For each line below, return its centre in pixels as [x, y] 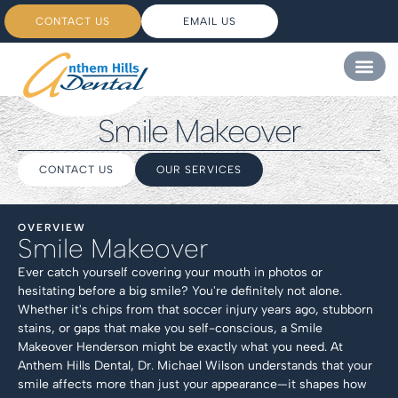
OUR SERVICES [199, 169]
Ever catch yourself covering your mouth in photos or [170, 272]
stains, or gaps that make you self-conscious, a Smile [170, 328]
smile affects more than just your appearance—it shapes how [192, 384]
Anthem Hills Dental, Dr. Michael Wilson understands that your [195, 365]
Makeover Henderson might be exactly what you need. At [180, 346]
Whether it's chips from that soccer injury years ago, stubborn [195, 309]
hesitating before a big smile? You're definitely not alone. [180, 291]
